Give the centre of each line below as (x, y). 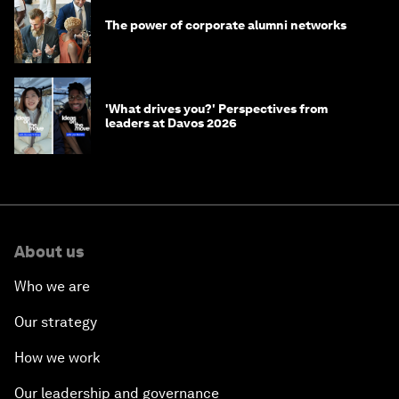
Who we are (52, 287)
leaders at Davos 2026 (171, 123)
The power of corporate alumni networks (226, 25)
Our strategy (56, 322)
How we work (57, 358)
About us (49, 252)
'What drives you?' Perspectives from (216, 109)
